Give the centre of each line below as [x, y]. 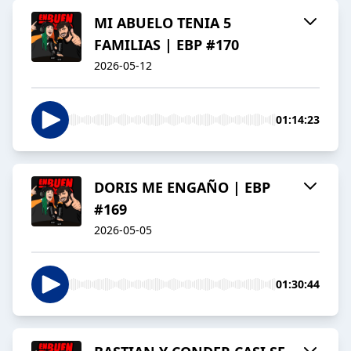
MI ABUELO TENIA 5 [163, 23]
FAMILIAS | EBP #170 [166, 45]
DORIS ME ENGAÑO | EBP [182, 188]
